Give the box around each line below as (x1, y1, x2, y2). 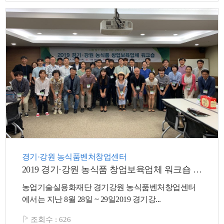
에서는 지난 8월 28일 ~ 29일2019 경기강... (21, 195, 161, 204)
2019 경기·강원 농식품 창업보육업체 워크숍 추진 (192, 164, 202, 175)
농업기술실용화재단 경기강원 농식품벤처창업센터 (21, 183, 196, 192)
